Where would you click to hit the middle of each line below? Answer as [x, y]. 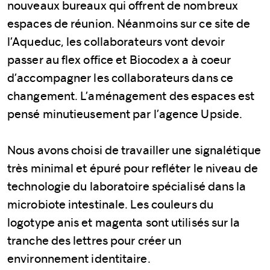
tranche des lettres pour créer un [95, 240]
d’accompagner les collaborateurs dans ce [121, 77]
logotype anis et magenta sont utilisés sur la [124, 222]
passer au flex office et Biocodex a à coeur [119, 59]
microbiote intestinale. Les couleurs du [110, 204]
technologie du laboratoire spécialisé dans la [127, 186]
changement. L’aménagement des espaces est [131, 96]
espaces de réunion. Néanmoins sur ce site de [129, 23]
